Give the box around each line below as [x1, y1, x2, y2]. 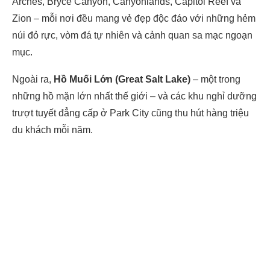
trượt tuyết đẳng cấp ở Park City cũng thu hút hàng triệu [12, 108, 249, 118]
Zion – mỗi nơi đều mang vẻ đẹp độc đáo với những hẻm [12, 13, 256, 24]
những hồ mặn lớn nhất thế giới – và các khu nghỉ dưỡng [12, 91, 257, 101]
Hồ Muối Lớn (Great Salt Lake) [54, 74, 190, 84]
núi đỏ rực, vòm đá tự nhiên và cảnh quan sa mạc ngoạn [12, 30, 253, 40]
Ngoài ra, [12, 74, 54, 84]
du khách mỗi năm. [12, 125, 93, 135]
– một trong [190, 74, 240, 84]
